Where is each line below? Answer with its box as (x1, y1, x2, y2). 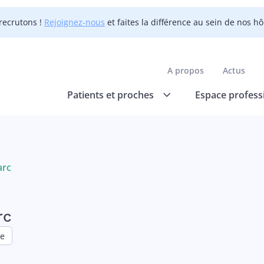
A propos (167, 64, 204, 76)
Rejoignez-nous (44, 16, 105, 28)
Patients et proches (67, 88, 154, 101)
